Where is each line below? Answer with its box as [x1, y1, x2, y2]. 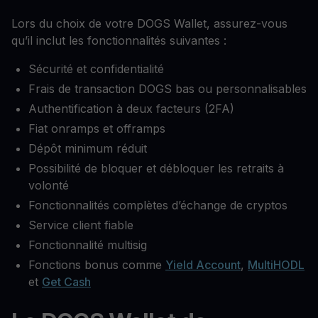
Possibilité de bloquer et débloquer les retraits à [28, 161, 284, 176]
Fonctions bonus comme [28, 258, 165, 273]
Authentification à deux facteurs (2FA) [28, 102, 234, 116]
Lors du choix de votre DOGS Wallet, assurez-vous [11, 16, 287, 31]
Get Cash [42, 275, 91, 290]
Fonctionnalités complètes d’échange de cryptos [28, 198, 287, 213]
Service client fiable [28, 218, 133, 233]
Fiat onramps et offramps [28, 121, 165, 136]
